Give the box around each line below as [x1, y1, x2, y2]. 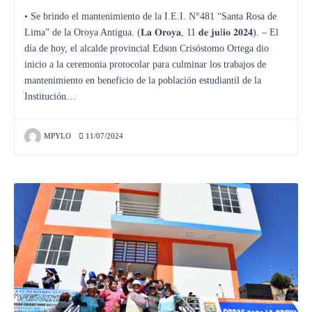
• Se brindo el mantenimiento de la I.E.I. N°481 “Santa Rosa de [24, 10, 276, 22]
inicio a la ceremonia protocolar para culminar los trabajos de [24, 58, 266, 70]
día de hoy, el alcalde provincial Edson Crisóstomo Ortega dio [24, 42, 269, 54]
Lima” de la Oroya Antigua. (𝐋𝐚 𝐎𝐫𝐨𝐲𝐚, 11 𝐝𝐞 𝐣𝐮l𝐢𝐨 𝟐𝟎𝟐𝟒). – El [24, 26, 279, 38]
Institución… [24, 91, 76, 102]
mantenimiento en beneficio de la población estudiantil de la [24, 75, 261, 86]
